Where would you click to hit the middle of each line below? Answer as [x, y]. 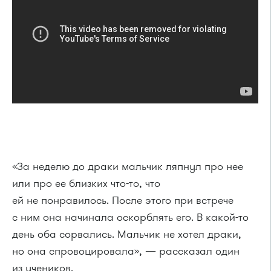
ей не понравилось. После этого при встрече [123, 201]
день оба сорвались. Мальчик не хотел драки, [127, 234]
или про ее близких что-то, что [86, 184]
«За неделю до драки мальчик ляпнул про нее [128, 167]
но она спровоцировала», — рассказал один [126, 251]
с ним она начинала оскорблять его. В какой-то [130, 217]
